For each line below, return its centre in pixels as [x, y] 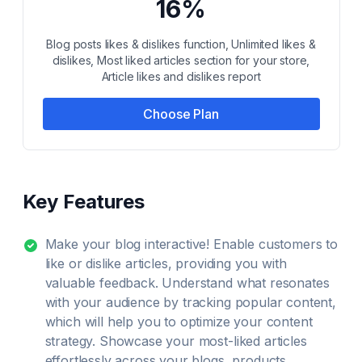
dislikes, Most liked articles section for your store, [181, 60]
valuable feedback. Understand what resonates [187, 283]
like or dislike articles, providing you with [166, 263]
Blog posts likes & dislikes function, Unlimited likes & [181, 44]
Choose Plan [181, 114]
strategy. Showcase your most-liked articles [176, 341]
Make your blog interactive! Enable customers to [191, 244]
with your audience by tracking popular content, [190, 302]
